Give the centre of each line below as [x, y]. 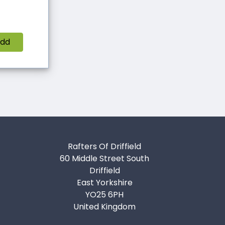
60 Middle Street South [105, 159]
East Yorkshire [104, 183]
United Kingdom [105, 207]
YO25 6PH [105, 195]
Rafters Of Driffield [105, 147]
